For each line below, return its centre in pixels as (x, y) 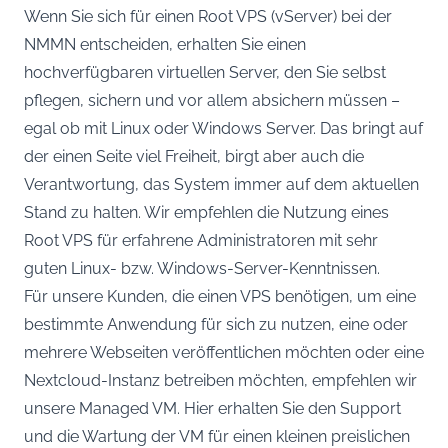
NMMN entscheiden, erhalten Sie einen (165, 44)
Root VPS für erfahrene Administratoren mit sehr (201, 240)
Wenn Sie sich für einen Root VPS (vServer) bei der (208, 16)
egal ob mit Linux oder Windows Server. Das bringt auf (223, 128)
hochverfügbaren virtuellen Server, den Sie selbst (205, 72)
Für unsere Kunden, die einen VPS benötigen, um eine (220, 296)
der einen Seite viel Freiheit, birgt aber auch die (194, 156)
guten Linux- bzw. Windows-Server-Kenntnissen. (202, 268)
